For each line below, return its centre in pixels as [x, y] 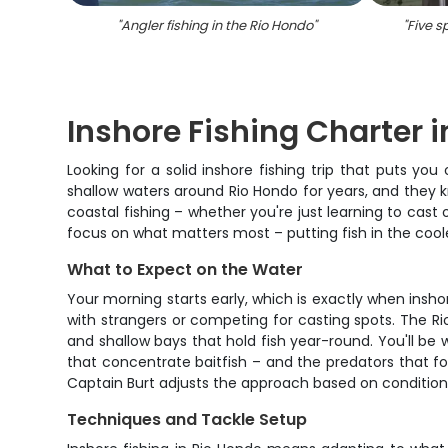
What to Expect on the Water [185, 269]
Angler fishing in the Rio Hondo [217, 25]
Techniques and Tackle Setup [187, 419]
